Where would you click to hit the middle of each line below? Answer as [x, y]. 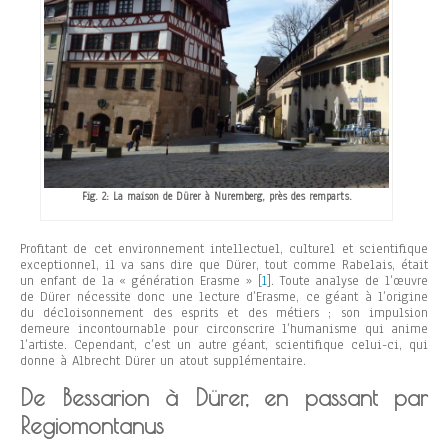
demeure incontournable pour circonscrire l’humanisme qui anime [224, 329]
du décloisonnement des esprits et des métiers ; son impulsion [224, 313]
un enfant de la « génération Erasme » [139, 281]
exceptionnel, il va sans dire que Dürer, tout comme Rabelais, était [224, 265]
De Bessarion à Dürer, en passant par [224, 398]
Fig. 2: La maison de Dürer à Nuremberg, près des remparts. [216, 197]
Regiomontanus [92, 426]
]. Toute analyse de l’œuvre [347, 281]
